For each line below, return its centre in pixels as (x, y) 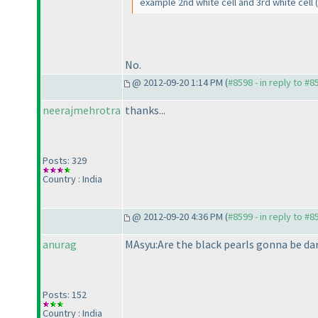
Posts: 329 (65, 161)
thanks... (145, 110)
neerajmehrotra (82, 110)
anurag (60, 245)
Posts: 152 (65, 295)
